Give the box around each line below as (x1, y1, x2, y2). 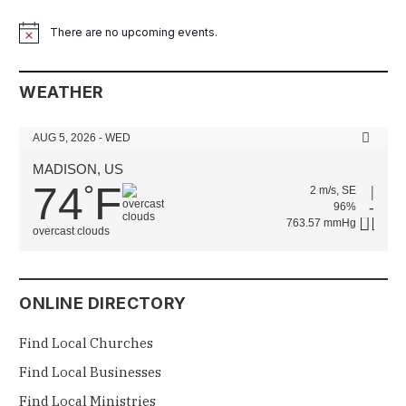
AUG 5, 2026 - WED (33, 131, 130, 145)
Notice (18, 31, 53, 45)
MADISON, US (33, 161, 123, 178)
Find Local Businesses (19, 363, 161, 382)
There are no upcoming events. (50, 25, 217, 40)
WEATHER (19, 82, 104, 102)
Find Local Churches (19, 334, 153, 353)
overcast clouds (33, 225, 110, 238)
